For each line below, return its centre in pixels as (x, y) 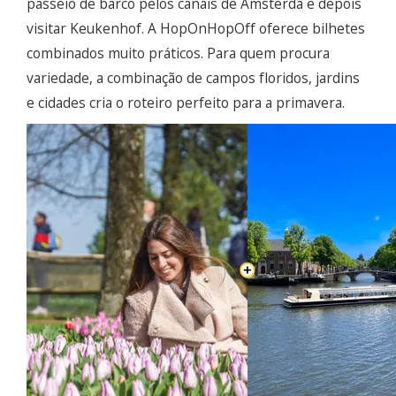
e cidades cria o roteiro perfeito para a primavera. (186, 103)
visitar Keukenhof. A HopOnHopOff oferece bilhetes (196, 29)
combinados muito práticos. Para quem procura (178, 53)
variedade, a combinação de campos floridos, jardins (193, 78)
